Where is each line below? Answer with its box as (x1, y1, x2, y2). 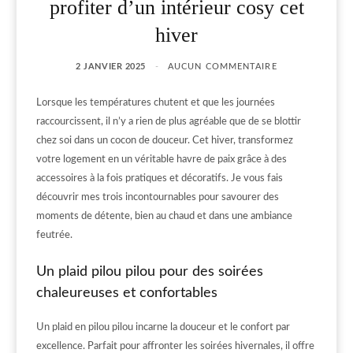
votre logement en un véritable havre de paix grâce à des (36, 154, 287, 165)
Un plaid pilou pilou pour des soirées (36, 265, 263, 280)
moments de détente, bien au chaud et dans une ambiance (36, 210, 292, 221)
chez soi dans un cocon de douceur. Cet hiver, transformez (36, 135, 293, 146)
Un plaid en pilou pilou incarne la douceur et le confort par (36, 322, 290, 333)
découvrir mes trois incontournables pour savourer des (36, 191, 279, 203)
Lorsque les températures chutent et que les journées (36, 97, 275, 108)
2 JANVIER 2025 (76, 61, 146, 71)
